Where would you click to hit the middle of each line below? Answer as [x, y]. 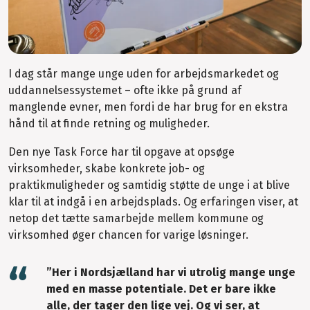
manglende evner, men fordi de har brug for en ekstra [148, 107]
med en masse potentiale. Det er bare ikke [161, 289]
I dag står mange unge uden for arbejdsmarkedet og [144, 73]
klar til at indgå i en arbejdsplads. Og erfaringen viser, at [153, 201]
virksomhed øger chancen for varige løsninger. [128, 235]
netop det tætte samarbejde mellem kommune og [136, 218]
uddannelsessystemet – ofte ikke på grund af [125, 90]
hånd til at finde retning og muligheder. [109, 123]
